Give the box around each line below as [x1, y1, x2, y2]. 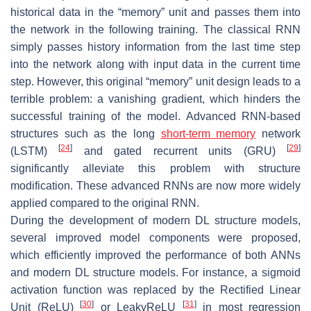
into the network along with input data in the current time [10, 58, 301, 70]
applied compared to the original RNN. [10, 196, 199, 209]
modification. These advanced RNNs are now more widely [10, 179, 301, 192]
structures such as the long [10, 127, 161, 140]
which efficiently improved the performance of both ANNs [10, 249, 301, 261]
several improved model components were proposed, [10, 231, 301, 244]
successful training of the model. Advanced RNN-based [10, 110, 301, 122]
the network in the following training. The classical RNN [10, 23, 301, 35]
